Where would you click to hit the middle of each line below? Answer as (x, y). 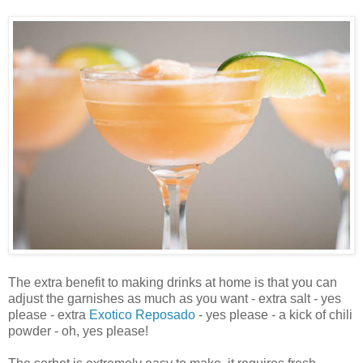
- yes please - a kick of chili (274, 315)
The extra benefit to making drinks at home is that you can (173, 283)
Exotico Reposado (142, 315)
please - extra (49, 315)
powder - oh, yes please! (78, 331)
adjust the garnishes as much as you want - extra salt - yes (175, 299)
